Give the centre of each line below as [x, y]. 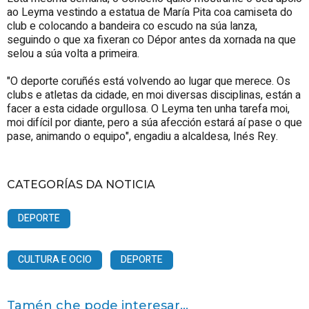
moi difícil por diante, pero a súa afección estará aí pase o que [154, 122]
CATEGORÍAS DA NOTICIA [81, 184]
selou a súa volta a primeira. [74, 53]
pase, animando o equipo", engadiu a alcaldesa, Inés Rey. [142, 136]
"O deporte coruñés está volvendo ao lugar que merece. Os [149, 81]
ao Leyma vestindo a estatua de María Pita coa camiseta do [150, 12]
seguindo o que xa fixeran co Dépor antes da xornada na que [151, 40]
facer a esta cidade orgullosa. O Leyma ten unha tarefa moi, [148, 109]
